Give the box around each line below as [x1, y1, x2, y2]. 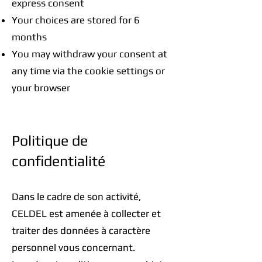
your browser [12, 82, 70, 94]
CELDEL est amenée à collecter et [12, 208, 161, 219]
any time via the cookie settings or [12, 65, 165, 77]
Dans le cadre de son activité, [12, 191, 141, 202]
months [12, 31, 47, 43]
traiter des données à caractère [12, 225, 150, 236]
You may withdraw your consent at [12, 48, 167, 60]
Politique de [12, 132, 88, 149]
